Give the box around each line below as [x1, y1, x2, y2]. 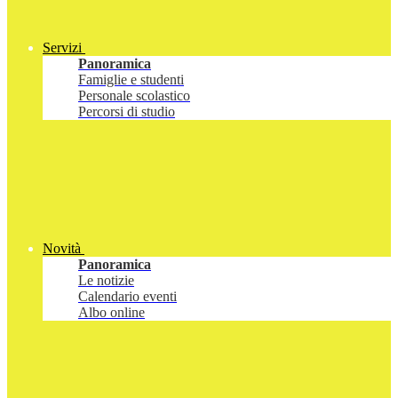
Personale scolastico [78, 88, 190, 104]
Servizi [43, 40, 82, 56]
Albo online [78, 305, 145, 321]
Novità [43, 241, 81, 257]
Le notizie [78, 273, 134, 289]
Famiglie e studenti [78, 72, 184, 88]
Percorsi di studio [78, 104, 175, 120]
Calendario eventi [78, 289, 177, 305]
